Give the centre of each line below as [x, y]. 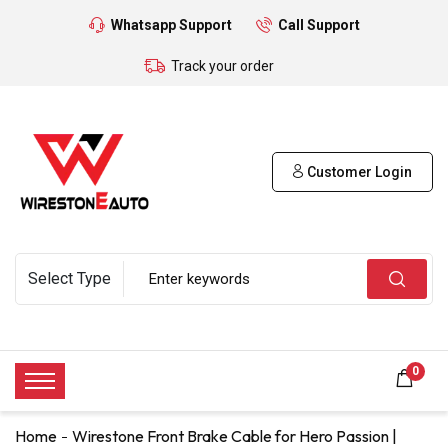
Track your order [222, 66]
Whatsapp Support [171, 25]
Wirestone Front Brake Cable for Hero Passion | [234, 435]
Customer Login [358, 171]
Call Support [318, 25]
